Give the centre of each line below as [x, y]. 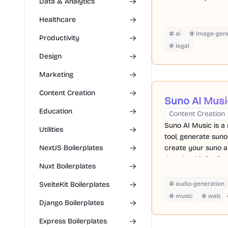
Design [50, 56]
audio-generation [200, 184]
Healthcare [58, 20]
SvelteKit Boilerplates [74, 184]
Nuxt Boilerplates [67, 166]
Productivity [59, 38]
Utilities [51, 130]
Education [56, 111]
